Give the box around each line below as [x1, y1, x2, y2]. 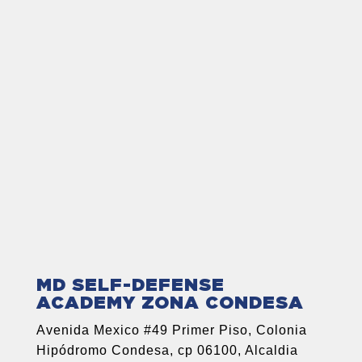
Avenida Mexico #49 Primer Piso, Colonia [36, 323, 307, 338]
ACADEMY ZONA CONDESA [36, 294, 304, 313]
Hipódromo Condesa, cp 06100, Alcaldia [36, 343, 298, 358]
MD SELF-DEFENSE [36, 276, 225, 295]
